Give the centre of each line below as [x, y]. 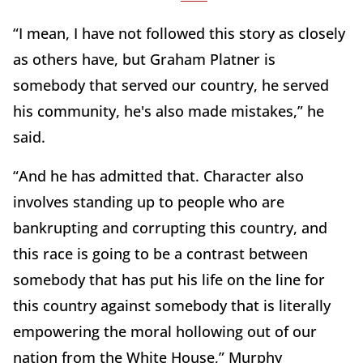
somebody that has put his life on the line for [169, 279]
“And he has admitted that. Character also [158, 175]
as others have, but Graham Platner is [144, 59]
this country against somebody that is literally [172, 305]
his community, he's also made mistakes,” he [169, 111]
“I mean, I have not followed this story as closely [179, 33]
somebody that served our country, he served [171, 85]
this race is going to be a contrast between [160, 253]
